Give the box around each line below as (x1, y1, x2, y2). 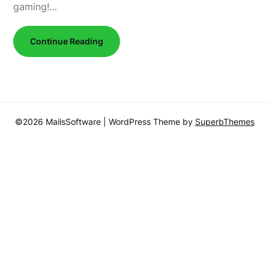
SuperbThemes (195, 116, 255, 127)
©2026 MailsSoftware (14, 116, 103, 127)
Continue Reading (30, 36, 104, 46)
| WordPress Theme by (103, 116, 195, 127)
